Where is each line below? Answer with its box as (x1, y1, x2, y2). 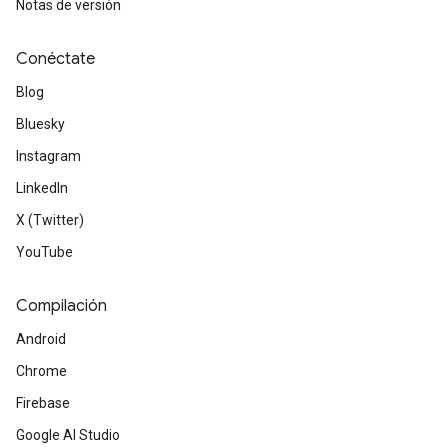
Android (16, 331, 66, 348)
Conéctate (16, 49, 95, 70)
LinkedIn (16, 180, 68, 197)
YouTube (16, 244, 73, 261)
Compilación (16, 296, 107, 317)
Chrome (16, 363, 67, 380)
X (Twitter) (16, 212, 84, 229)
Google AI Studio (16, 427, 120, 444)
